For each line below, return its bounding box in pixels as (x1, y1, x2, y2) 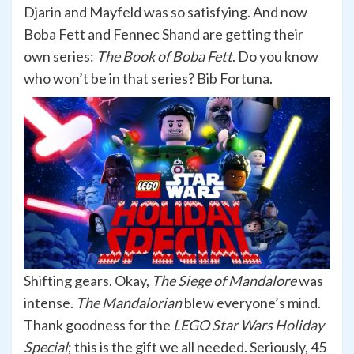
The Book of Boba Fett (96, 47, 232, 66)
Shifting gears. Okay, (24, 272, 152, 290)
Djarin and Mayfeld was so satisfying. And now (24, 3, 307, 21)
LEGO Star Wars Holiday (173, 316, 324, 334)
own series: (24, 47, 96, 66)
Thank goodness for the (24, 316, 173, 334)
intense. (24, 294, 76, 312)
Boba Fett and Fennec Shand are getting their (24, 25, 303, 43)
